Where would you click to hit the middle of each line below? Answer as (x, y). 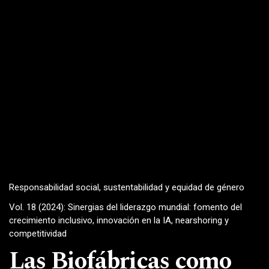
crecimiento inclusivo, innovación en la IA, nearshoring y (119, 221)
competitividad (38, 234)
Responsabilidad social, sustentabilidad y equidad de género (127, 187)
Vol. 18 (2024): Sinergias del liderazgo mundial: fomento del (125, 207)
